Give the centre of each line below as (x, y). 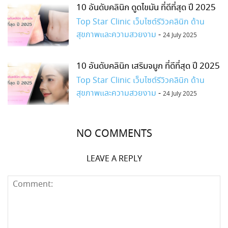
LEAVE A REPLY (114, 159)
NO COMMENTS (114, 134)
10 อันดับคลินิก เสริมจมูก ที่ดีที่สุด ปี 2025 (148, 66)
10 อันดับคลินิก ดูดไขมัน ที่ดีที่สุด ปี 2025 (146, 8)
